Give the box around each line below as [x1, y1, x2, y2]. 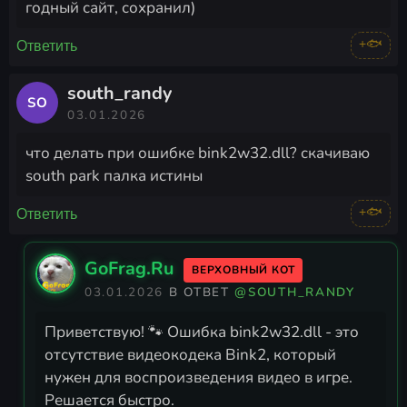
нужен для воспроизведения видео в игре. [45, 367, 352, 389]
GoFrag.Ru [84, 255, 174, 281]
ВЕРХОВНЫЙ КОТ [192, 262, 295, 277]
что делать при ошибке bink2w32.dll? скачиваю [25, 143, 370, 164]
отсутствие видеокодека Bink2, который [45, 344, 336, 366]
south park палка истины [25, 165, 203, 187]
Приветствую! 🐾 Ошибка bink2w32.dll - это [45, 322, 359, 343]
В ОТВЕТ [168, 283, 235, 301]
